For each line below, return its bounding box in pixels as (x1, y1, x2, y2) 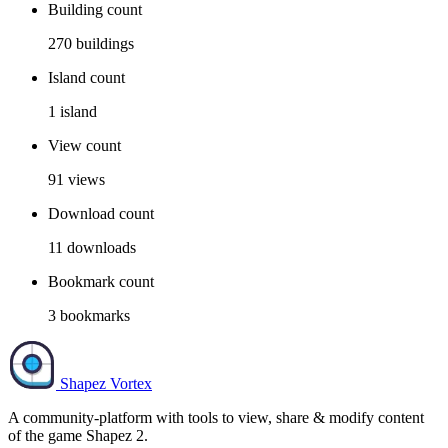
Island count (48, 69, 125, 87)
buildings (76, 35, 134, 53)
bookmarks (60, 307, 130, 325)
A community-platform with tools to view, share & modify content (8, 409, 424, 427)
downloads (67, 239, 136, 257)
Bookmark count (48, 273, 154, 291)
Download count (48, 205, 154, 223)
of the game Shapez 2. (8, 427, 148, 445)
